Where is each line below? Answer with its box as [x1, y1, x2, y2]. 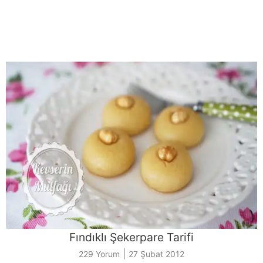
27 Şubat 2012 [129, 248, 184, 259]
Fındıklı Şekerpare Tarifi [69, 230, 194, 244]
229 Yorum [79, 248, 120, 259]
